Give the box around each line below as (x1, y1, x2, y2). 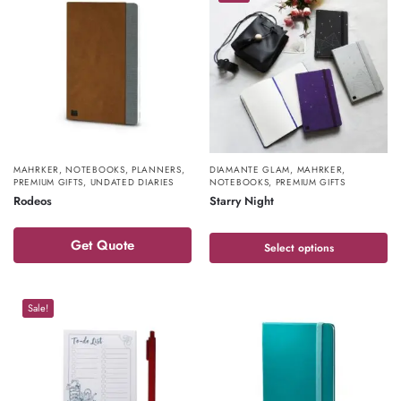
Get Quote (71, 235, 134, 255)
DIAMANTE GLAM (209, 163, 291, 176)
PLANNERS (132, 163, 182, 176)
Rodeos (13, 192, 52, 209)
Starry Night (209, 192, 274, 209)
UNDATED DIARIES (90, 175, 175, 189)
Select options (263, 240, 334, 256)
